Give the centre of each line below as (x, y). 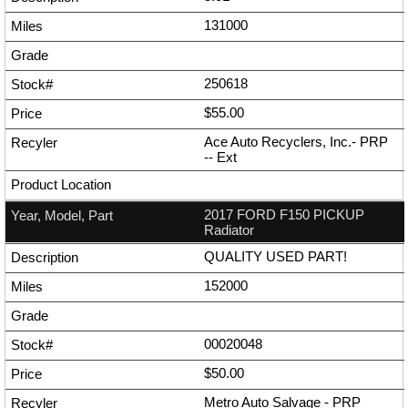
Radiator (229, 230)
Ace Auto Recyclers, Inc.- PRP (296, 142)
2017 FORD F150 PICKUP (284, 215)
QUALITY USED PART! (275, 257)
